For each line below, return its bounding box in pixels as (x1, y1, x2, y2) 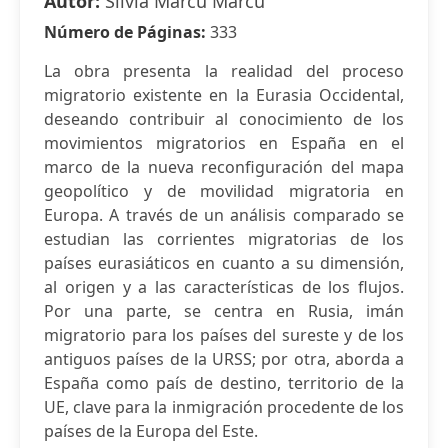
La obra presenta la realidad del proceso (44, 60, 404, 82)
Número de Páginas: (44, 21, 210, 43)
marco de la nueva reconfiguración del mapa (44, 156, 404, 178)
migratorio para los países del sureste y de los (44, 324, 404, 346)
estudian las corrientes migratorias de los (44, 228, 404, 250)
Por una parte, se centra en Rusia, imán (44, 300, 404, 322)
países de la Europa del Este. (44, 420, 258, 442)
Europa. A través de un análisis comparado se (44, 204, 404, 226)
